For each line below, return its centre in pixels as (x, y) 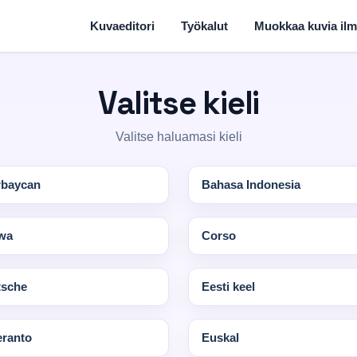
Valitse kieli (178, 103)
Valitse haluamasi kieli (178, 137)
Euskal (220, 337)
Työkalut (204, 25)
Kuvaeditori (122, 25)
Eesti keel (228, 286)
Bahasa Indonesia (251, 184)
